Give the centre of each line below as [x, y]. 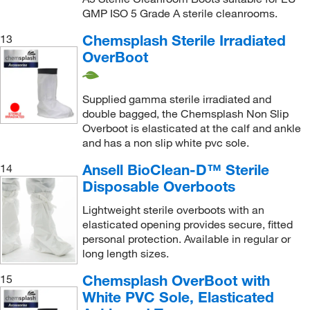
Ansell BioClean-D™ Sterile [175, 169]
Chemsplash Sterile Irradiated [184, 40]
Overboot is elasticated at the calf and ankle [191, 128]
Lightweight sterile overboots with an [173, 209]
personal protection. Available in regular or [186, 238]
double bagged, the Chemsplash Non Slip [185, 113]
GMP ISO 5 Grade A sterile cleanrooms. [180, 13]
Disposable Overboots [158, 186]
